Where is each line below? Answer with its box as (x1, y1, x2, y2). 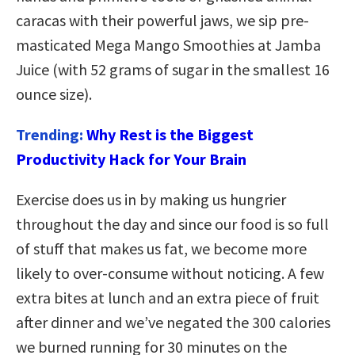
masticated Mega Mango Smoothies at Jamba (16, 34, 321, 55)
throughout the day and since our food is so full (16, 213, 329, 234)
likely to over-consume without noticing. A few (16, 262, 324, 283)
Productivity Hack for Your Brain (16, 148, 246, 169)
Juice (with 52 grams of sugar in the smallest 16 (16, 59, 330, 79)
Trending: (16, 124, 86, 144)
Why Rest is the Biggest (86, 124, 254, 144)
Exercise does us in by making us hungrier (16, 189, 286, 209)
